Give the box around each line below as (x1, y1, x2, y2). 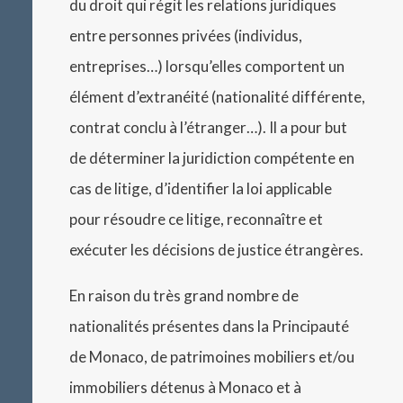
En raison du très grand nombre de (69, 286, 300, 306)
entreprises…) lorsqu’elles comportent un (69, 57, 345, 76)
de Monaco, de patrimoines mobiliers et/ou (69, 347, 355, 367)
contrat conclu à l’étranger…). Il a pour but (69, 118, 348, 138)
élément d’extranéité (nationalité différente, (69, 87, 366, 107)
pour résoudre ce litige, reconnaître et (69, 210, 324, 229)
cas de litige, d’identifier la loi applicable (69, 179, 333, 199)
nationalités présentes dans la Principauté (69, 317, 350, 336)
